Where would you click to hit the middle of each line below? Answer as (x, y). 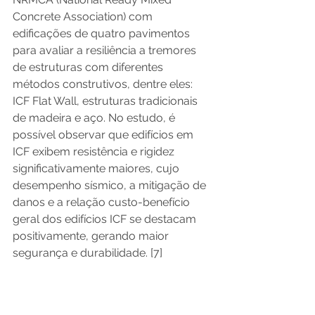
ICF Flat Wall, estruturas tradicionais (107, 101)
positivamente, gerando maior (92, 236)
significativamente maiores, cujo (97, 168)
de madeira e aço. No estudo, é (95, 117)
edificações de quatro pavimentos (103, 33)
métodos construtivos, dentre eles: (104, 84)
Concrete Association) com (84, 16)
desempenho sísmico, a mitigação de (111, 185)
